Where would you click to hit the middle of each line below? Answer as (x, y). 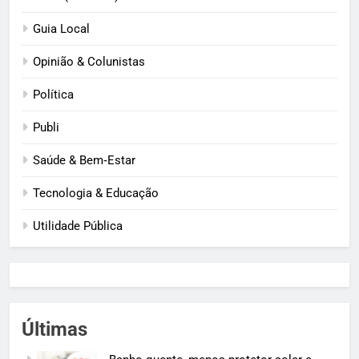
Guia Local (61, 28)
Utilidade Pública (78, 226)
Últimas (54, 329)
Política (53, 94)
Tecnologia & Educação (96, 193)
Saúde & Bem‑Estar (84, 160)
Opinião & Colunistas (89, 61)
